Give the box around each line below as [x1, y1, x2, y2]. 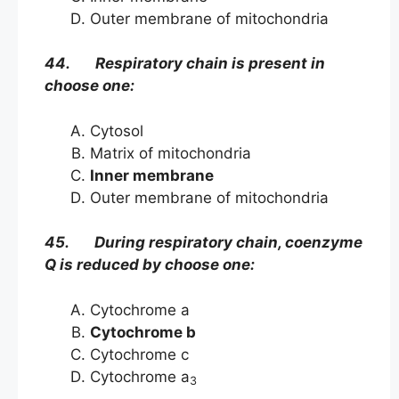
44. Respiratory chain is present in [45, 54, 325, 73]
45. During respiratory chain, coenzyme [45, 233, 362, 252]
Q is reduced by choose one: [45, 256, 255, 274]
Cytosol [90, 121, 192, 140]
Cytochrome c [90, 345, 189, 363]
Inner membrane [90, 166, 214, 184]
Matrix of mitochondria [90, 143, 251, 162]
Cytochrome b [90, 322, 196, 341]
